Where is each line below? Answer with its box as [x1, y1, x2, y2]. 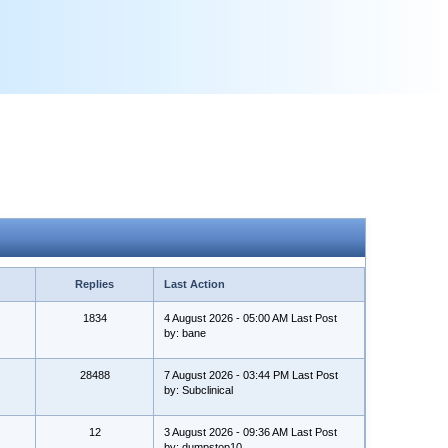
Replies [75, 278, 114, 290]
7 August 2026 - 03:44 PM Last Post [164, 369, 338, 381]
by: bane [164, 327, 206, 339]
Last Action [164, 278, 225, 290]
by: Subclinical [164, 384, 233, 396]
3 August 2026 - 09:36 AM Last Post [164, 426, 337, 438]
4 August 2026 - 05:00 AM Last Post [164, 312, 337, 324]
